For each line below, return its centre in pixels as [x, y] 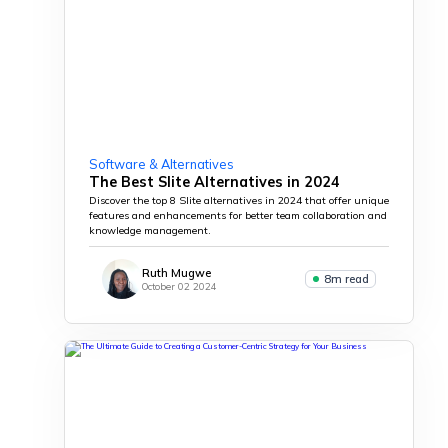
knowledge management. [150, 230]
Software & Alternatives [161, 163]
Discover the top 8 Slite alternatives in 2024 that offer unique [239, 200]
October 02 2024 [179, 286]
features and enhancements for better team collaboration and [238, 215]
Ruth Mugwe [176, 273]
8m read [346, 279]
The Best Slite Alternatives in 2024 [214, 181]
